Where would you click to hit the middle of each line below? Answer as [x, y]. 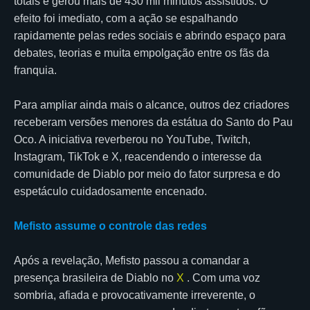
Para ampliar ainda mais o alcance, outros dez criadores [152, 104]
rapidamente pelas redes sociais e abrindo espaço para [150, 35]
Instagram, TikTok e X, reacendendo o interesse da [138, 156]
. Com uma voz [222, 277]
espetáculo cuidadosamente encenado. [110, 191]
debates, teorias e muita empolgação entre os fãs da [142, 53]
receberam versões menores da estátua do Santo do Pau [153, 122]
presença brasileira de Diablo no [95, 277]
